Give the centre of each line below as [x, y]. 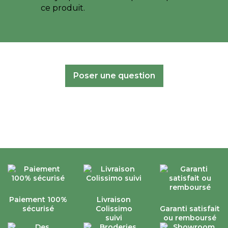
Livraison [114, 200]
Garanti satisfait [190, 209]
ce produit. [63, 8]
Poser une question [114, 76]
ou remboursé [190, 218]
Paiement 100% [38, 200]
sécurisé [38, 209]
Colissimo [114, 209]
